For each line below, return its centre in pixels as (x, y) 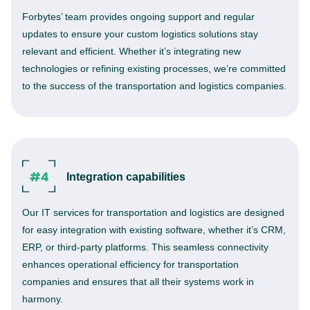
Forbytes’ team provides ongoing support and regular (138, 17)
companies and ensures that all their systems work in (138, 282)
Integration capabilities (126, 176)
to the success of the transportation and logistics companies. (154, 86)
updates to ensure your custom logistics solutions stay (140, 34)
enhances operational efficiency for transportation (130, 264)
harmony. (43, 299)
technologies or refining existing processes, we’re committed (154, 69)
